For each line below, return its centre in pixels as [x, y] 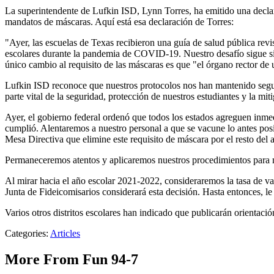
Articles [65, 234]
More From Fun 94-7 [72, 260]
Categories [25, 234]
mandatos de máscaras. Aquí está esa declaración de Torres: [119, 22]
